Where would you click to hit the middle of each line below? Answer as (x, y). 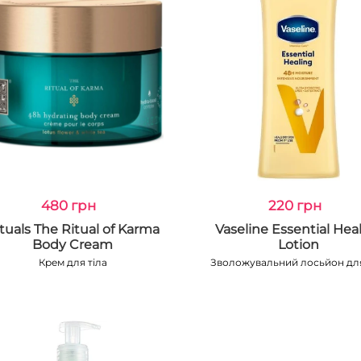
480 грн (69, 205)
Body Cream (73, 245)
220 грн (295, 205)
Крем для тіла (73, 262)
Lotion (299, 245)
